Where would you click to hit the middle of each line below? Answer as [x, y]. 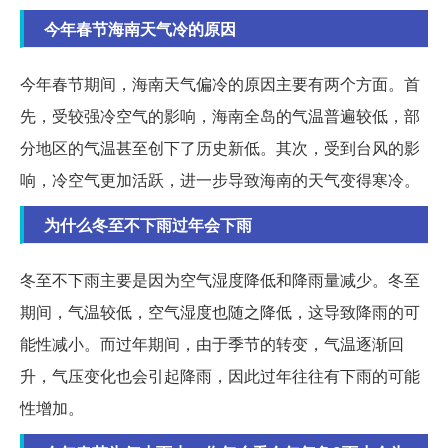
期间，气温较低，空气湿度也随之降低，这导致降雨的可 [220, 311]
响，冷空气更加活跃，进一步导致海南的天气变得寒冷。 [220, 179]
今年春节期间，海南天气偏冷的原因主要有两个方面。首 [220, 83]
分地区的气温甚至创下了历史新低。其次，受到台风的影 [220, 147]
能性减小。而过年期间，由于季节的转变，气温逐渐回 [212, 343]
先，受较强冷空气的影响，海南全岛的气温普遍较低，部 [220, 115]
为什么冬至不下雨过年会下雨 [148, 224]
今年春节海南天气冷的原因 [140, 28]
